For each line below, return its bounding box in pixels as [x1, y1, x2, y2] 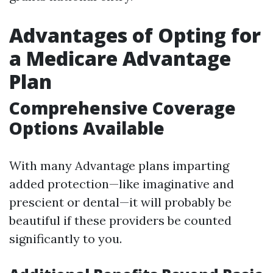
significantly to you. [9, 231, 122, 246]
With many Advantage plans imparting [9, 158, 229, 173]
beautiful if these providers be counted [9, 213, 232, 228]
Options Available [9, 116, 165, 140]
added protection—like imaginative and [9, 176, 234, 191]
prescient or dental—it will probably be [9, 194, 232, 210]
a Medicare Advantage [9, 45, 231, 71]
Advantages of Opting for [9, 22, 261, 48]
